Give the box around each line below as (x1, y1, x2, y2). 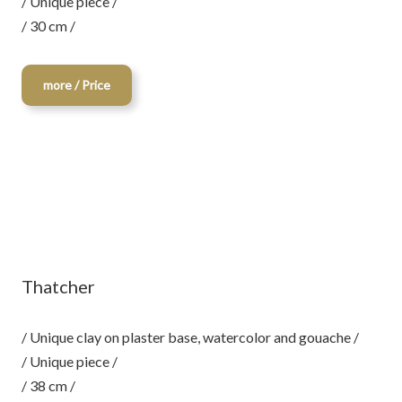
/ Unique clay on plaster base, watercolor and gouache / (22, 328, 359, 345)
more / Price (43, 77, 110, 92)
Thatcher (22, 275, 95, 297)
